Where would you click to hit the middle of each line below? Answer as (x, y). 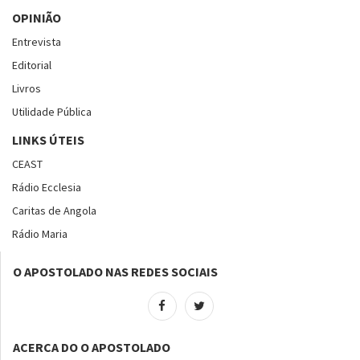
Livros (27, 88)
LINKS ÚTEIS (48, 139)
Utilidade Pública (52, 111)
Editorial (32, 65)
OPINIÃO (37, 17)
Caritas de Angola (54, 210)
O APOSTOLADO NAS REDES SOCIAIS (115, 271)
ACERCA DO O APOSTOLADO (92, 347)
